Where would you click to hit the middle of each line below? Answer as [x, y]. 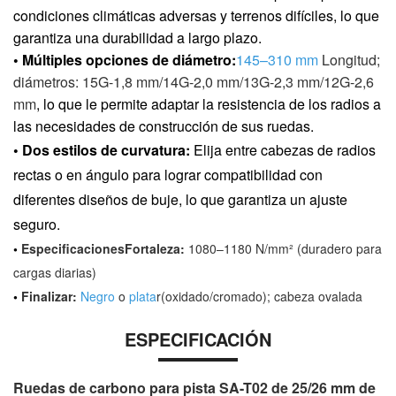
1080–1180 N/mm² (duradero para [283, 248]
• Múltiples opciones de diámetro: [125, 59]
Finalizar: [49, 296]
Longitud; [349, 59]
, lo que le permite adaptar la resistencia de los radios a [209, 103]
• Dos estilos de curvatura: [102, 149]
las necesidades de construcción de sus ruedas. [164, 126]
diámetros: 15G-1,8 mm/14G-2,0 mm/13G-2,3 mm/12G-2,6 [194, 81]
